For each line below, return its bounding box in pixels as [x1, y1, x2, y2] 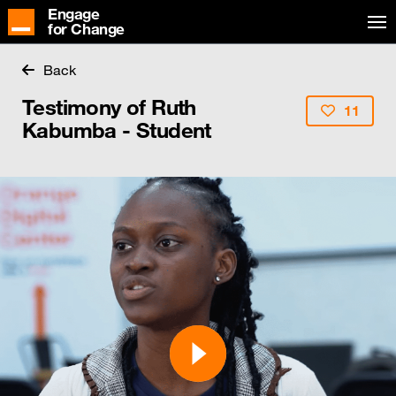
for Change [48, 19, 125, 40]
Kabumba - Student [22, 117, 211, 143]
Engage [48, 4, 100, 25]
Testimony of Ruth [22, 94, 196, 120]
